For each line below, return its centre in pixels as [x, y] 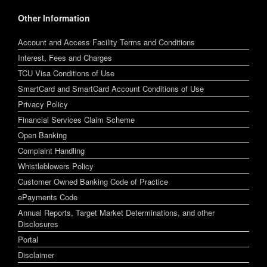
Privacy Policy [43, 104]
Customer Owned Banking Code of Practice [93, 182]
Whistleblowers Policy [56, 166]
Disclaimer [36, 255]
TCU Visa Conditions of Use [66, 73]
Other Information [54, 18]
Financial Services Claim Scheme [76, 120]
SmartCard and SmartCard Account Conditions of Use [111, 89]
